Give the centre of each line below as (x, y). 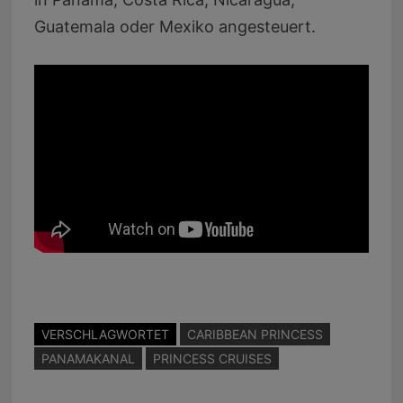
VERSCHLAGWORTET (105, 334)
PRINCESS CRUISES (212, 358)
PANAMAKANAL (88, 358)
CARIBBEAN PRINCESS (255, 334)
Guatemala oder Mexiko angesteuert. (175, 26)
